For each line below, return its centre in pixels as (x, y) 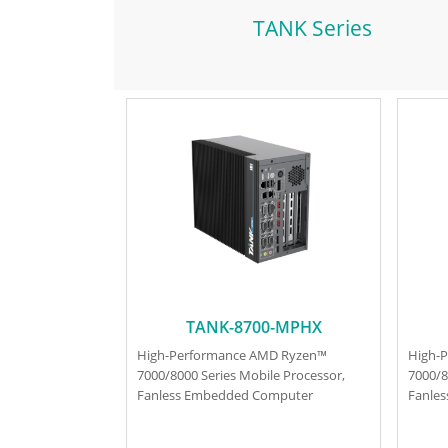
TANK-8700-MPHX (253, 326)
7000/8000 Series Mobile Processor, (240, 375)
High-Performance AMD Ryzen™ (231, 355)
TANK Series (312, 27)
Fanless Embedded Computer (224, 395)
